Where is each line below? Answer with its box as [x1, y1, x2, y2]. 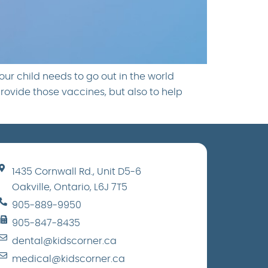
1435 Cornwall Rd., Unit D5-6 [12, 167, 142, 177]
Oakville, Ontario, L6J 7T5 [12, 182, 128, 193]
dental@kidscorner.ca [12, 236, 117, 246]
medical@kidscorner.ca [12, 254, 126, 264]
